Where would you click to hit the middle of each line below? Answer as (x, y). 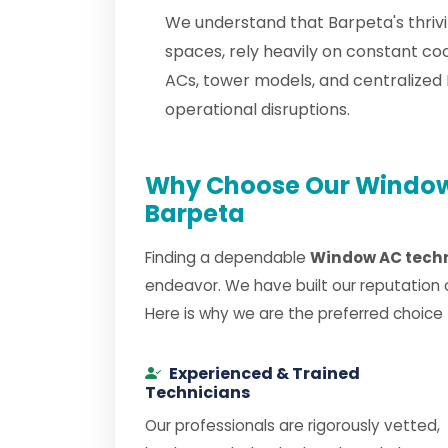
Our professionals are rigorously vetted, (292, 425)
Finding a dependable (227, 257)
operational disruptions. (257, 109)
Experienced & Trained (264, 373)
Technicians (197, 392)
